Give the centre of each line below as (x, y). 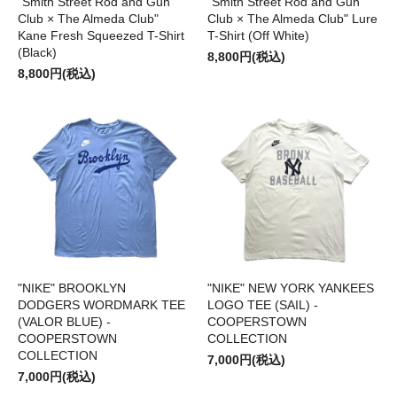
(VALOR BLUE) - (64, 322)
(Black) (37, 53)
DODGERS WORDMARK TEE (101, 305)
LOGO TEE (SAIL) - (263, 305)
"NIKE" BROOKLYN (72, 288)
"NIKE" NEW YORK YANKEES (291, 288)
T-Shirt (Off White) (258, 36)
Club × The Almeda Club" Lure (292, 19)
